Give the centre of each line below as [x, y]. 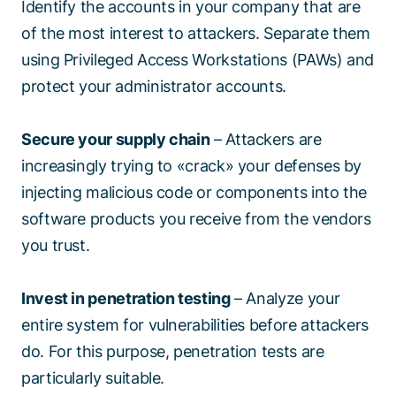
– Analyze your [285, 299]
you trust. [58, 246]
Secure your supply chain [116, 140]
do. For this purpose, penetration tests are [173, 352]
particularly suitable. [95, 378]
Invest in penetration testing [126, 299]
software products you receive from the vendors [196, 219]
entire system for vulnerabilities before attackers [195, 325]
